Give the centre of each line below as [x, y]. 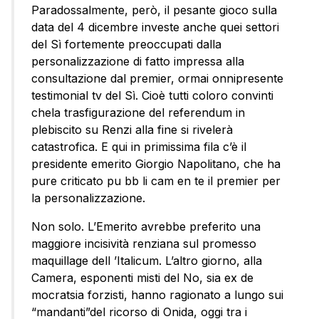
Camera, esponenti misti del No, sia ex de [142, 278]
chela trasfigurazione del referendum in [138, 113]
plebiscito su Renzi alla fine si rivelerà [132, 130]
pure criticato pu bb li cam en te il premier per [156, 181]
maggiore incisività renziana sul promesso [144, 244]
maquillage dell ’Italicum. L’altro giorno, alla [147, 261]
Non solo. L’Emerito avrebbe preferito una [146, 227]
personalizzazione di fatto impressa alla [138, 62]
